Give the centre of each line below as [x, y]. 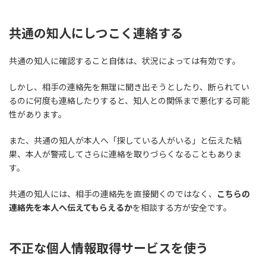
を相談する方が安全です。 [182, 208]
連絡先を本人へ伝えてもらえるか [71, 208]
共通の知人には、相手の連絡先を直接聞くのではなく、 [113, 194]
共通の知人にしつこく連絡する [96, 33]
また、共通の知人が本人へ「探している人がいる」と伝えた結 [125, 141]
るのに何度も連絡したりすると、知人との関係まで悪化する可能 [129, 101]
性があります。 [38, 115]
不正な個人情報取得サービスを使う [109, 248]
